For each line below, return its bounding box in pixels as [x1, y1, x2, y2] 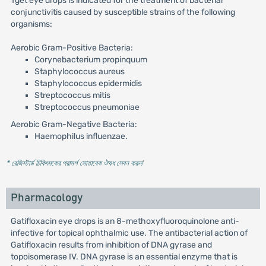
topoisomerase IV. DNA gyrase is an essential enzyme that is [10, 252, 237, 262]
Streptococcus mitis [34, 90, 110, 100]
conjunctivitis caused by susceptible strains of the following [10, 7, 235, 17]
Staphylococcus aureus [34, 66, 125, 77]
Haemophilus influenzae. [34, 131, 128, 141]
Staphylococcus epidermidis [34, 78, 142, 88]
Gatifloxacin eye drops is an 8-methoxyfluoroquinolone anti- [10, 216, 239, 226]
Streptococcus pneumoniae [34, 102, 140, 112]
